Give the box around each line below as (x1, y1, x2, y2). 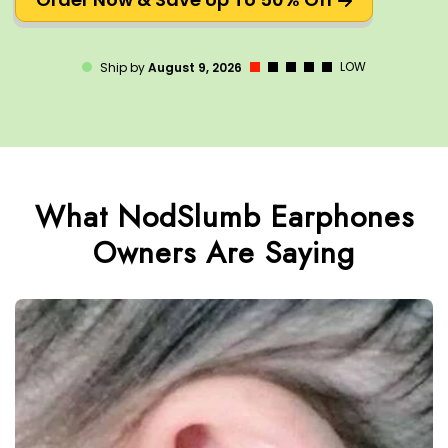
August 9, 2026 (148, 58, 242, 76)
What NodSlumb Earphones (34, 195, 414, 239)
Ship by (100, 58, 148, 76)
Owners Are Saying (93, 231, 355, 275)
